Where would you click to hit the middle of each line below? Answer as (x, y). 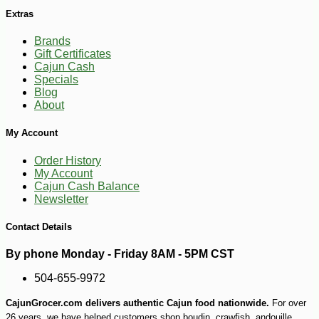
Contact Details (39, 226)
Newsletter (61, 199)
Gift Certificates (73, 54)
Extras (20, 14)
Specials (56, 80)
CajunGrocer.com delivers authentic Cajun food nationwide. (137, 303)
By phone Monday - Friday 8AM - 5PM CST (120, 253)
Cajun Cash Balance (87, 186)
